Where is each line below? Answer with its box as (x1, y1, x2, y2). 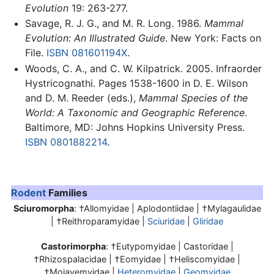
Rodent (11, 187, 46, 199)
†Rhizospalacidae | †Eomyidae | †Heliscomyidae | (34, 254, 240, 264)
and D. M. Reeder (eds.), (24, 92, 139, 104)
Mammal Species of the (138, 92, 248, 104)
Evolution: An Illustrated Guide (24, 32, 165, 45)
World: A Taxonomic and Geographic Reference (24, 106, 245, 119)
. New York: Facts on (165, 32, 261, 45)
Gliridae (193, 216, 223, 226)
